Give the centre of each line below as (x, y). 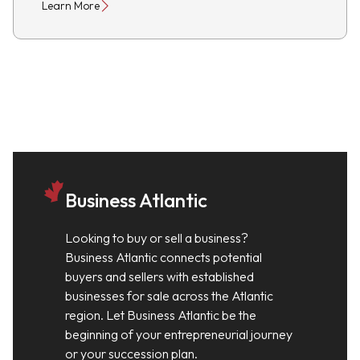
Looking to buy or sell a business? (157, 238)
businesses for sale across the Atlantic (169, 296)
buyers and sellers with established (160, 276)
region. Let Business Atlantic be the (161, 315)
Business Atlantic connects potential (164, 257)
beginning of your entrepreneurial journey (179, 334)
